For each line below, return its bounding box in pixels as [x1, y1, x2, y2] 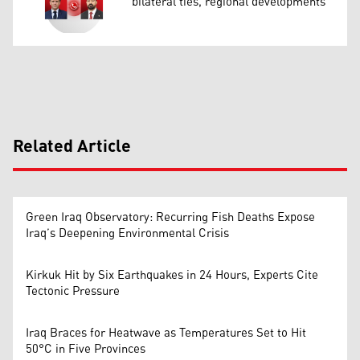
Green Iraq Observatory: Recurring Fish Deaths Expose [26, 205, 315, 229]
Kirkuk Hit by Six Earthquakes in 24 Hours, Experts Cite [26, 263, 318, 287]
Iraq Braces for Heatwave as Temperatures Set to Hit [26, 321, 306, 345]
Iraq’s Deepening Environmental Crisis [26, 221, 229, 245]
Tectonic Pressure [26, 279, 120, 303]
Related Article [13, 129, 131, 164]
